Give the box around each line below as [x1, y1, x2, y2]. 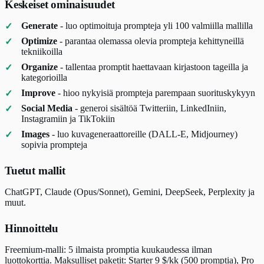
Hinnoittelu [5, 222, 58, 235]
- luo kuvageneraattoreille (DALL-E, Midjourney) [49, 129, 237, 140]
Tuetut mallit [5, 164, 65, 177]
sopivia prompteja [21, 140, 87, 150]
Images [21, 129, 49, 140]
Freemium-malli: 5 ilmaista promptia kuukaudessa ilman [5, 245, 212, 255]
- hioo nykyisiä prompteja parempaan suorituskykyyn [55, 88, 255, 98]
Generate [21, 21, 58, 31]
